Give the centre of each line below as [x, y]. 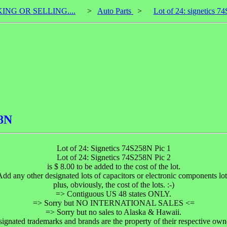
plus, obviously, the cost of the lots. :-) [113, 184]
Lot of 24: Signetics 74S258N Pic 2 [113, 157]
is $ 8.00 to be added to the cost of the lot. [113, 166]
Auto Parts [115, 11]
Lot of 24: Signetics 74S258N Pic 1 [113, 148]
